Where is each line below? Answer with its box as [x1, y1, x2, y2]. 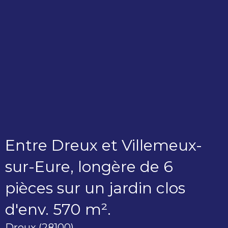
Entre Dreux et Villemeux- [5, 136, 202, 155]
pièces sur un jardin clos [5, 179, 185, 198]
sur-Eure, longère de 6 [5, 157, 173, 177]
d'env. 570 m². [5, 200, 111, 219]
